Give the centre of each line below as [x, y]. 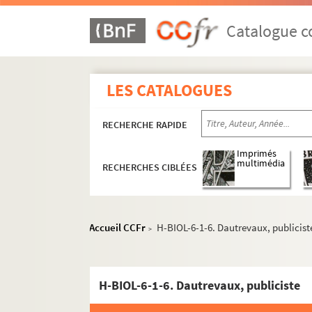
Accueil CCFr [118, 227]
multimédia [261, 164]
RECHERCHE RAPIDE [145, 125]
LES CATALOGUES [170, 90]
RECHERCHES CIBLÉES [150, 167]
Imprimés [257, 154]
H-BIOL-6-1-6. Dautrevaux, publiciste [200, 285]
